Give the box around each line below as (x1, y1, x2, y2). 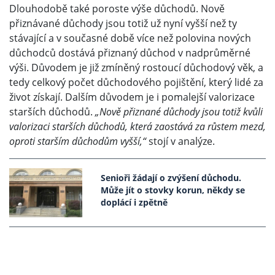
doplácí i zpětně (101, 196, 168, 209)
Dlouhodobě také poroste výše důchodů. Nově (9, 1, 225, 15)
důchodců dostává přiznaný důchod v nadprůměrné (9, 45, 250, 60)
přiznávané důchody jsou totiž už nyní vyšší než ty (9, 16, 237, 30)
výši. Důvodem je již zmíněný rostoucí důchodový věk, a (9, 60, 263, 74)
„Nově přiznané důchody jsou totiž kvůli (95, 104, 263, 118)
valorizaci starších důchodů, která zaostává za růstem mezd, (9, 119, 266, 133)
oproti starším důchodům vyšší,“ (9, 134, 146, 148)
